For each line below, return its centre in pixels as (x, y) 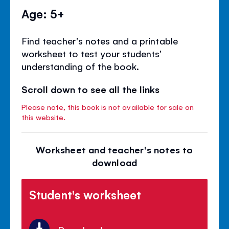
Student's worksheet (85, 194)
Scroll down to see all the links (91, 89)
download (114, 162)
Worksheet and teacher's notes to (114, 149)
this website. (44, 117)
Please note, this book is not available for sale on (108, 106)
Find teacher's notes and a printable (100, 40)
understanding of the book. (81, 66)
